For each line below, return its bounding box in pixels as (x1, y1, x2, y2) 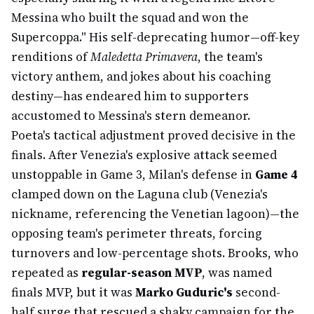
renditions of (11, 48, 90, 65)
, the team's (198, 48, 263, 65)
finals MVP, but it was (11, 284, 135, 301)
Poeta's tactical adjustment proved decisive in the (11, 127, 296, 144)
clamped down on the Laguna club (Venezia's (11, 186, 268, 203)
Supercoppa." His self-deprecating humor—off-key (11, 29, 299, 46)
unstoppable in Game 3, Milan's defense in (11, 166, 255, 183)
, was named (202, 264, 272, 281)
